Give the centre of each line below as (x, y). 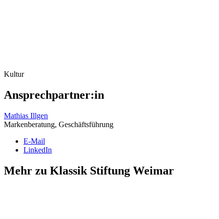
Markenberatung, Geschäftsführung (59, 125)
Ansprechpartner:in (54, 95)
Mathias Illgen (26, 116)
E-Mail (34, 141)
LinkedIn (38, 150)
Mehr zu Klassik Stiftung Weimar (89, 171)
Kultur (14, 74)
